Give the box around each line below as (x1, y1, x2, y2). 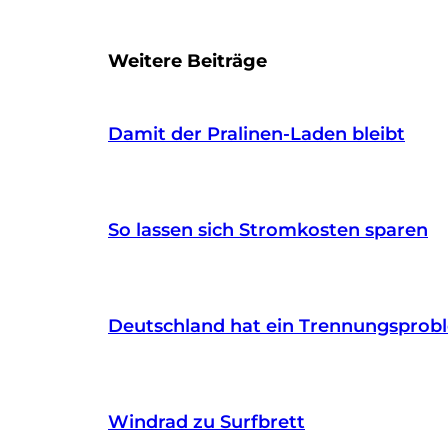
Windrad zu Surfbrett (108, 410, 305, 433)
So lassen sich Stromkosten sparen (108, 218, 428, 241)
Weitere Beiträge (108, 49, 267, 72)
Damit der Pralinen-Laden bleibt (108, 122, 405, 145)
